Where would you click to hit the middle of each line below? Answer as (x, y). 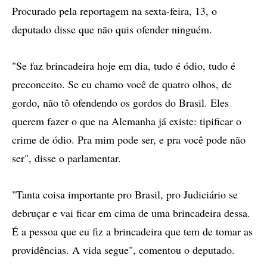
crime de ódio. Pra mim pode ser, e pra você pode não (129, 139)
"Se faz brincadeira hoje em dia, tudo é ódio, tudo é (124, 66)
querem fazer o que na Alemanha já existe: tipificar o (127, 121)
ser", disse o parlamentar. (66, 158)
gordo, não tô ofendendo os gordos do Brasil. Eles (120, 103)
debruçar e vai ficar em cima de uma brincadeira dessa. (131, 213)
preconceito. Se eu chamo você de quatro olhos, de (122, 84)
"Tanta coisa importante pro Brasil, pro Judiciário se (125, 194)
